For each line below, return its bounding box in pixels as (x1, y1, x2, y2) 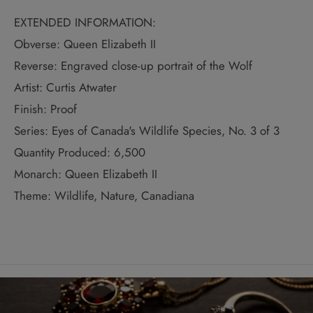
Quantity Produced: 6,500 (14, 144, 145, 161)
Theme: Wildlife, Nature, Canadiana (14, 187, 194, 205)
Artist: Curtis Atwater (14, 79, 117, 96)
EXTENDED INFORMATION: (14, 14, 156, 31)
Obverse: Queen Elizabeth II (14, 36, 156, 53)
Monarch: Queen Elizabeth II (14, 166, 157, 183)
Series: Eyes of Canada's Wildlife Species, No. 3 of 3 (14, 122, 279, 140)
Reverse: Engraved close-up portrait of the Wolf (14, 57, 252, 75)
